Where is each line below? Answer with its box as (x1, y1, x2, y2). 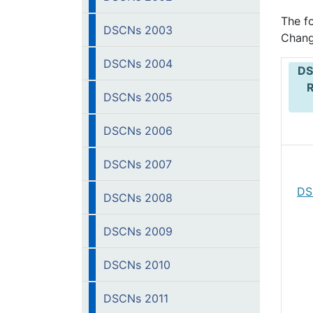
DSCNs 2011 (103, 291, 168, 305)
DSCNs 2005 (103, 90, 173, 104)
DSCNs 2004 (103, 57, 173, 71)
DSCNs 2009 (103, 224, 173, 238)
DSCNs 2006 (103, 124, 173, 138)
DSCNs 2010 (103, 258, 170, 272)
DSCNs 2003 (103, 23, 173, 37)
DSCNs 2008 (103, 191, 173, 205)
